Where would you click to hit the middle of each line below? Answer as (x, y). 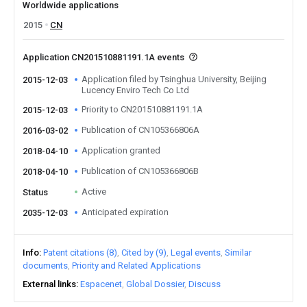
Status (35, 192)
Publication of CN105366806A (140, 130)
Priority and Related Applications (136, 266)
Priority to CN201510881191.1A (142, 109)
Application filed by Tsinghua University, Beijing (174, 79)
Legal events (196, 253)
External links (49, 284)
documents (45, 266)
